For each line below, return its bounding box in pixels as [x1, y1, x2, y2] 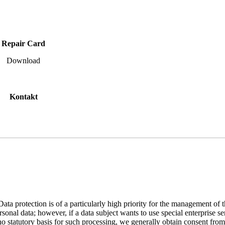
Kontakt [9, 92, 38, 101]
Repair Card [2, 39, 46, 48]
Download [7, 56, 41, 65]
